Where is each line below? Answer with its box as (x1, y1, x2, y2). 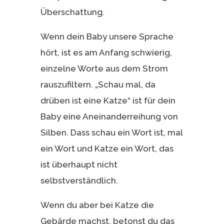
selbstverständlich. (40, 175, 118, 185)
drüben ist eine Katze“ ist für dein (40, 95, 175, 105)
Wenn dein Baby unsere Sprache (40, 31, 173, 41)
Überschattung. (40, 6, 104, 17)
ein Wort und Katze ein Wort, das (40, 143, 173, 153)
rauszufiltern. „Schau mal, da (40, 79, 155, 89)
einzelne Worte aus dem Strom (40, 63, 168, 73)
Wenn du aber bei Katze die (40, 199, 154, 210)
